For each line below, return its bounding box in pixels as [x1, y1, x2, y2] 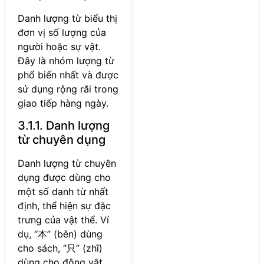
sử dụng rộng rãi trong [18, 82, 118, 95]
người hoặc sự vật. [18, 40, 101, 52]
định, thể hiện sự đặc [18, 200, 111, 212]
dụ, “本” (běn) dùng [18, 228, 103, 240]
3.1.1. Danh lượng [18, 118, 110, 133]
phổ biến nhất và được [18, 68, 118, 81]
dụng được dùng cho [18, 171, 111, 184]
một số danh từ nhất [18, 186, 108, 198]
